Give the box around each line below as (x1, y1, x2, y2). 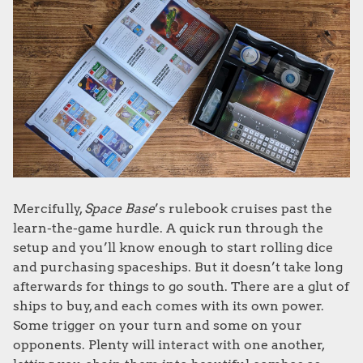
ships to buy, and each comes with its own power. (13, 297, 324, 314)
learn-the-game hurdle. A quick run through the (13, 220, 323, 236)
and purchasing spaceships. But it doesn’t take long (13, 258, 343, 275)
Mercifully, (13, 200, 84, 216)
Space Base (84, 200, 155, 216)
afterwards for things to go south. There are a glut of (13, 278, 349, 294)
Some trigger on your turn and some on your (13, 317, 302, 333)
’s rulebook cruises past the (155, 200, 332, 216)
